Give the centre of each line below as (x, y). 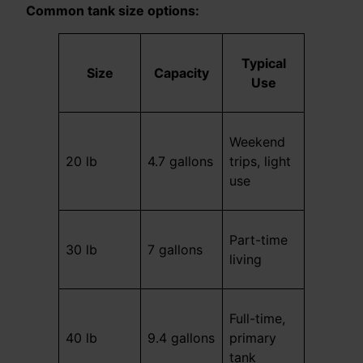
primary (253, 338)
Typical (263, 64)
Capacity (181, 73)
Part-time (258, 240)
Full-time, (257, 319)
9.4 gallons (181, 338)
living (246, 260)
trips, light (260, 162)
